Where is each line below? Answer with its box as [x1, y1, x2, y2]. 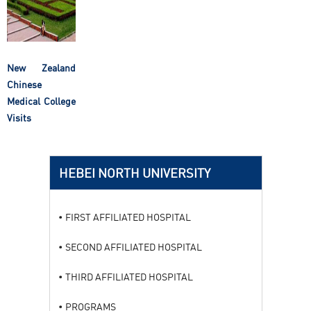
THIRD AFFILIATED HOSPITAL [65, 271, 193, 283]
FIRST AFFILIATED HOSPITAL [65, 211, 191, 224]
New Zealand [7, 62, 76, 74]
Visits [7, 112, 31, 124]
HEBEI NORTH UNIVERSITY [58, 165, 210, 181]
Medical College [7, 95, 76, 108]
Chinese [7, 78, 42, 91]
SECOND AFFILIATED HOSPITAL [65, 241, 202, 253]
